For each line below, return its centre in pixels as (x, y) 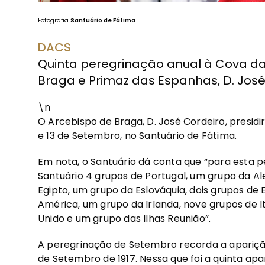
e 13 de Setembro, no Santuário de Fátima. (138, 135)
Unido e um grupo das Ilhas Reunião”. (125, 218)
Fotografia (54, 20)
